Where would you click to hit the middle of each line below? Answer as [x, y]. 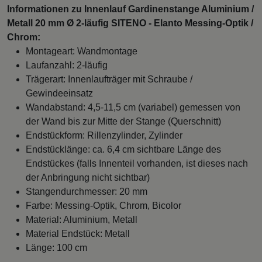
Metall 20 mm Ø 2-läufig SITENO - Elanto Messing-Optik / [130, 23]
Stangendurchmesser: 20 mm [87, 191]
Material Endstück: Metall [78, 233]
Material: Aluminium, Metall [82, 219]
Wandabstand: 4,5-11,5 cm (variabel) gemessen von [133, 107]
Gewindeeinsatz [59, 93]
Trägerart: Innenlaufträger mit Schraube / [109, 79]
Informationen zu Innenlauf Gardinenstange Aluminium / [130, 9]
